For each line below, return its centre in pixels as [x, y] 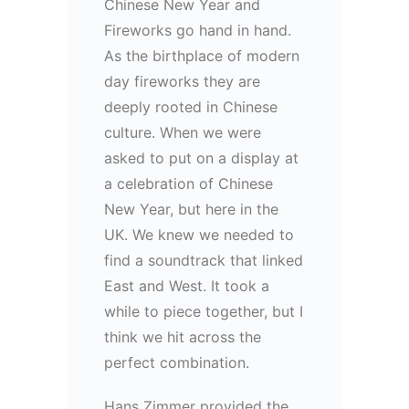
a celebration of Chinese [189, 183]
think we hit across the [183, 336]
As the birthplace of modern [202, 55]
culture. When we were [183, 132]
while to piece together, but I [204, 311]
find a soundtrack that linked [204, 260]
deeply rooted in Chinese [191, 106]
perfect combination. [177, 362]
